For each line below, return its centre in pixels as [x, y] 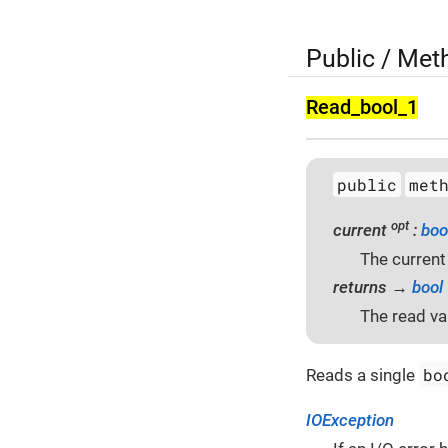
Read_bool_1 [362, 108]
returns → [372, 287]
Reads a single [362, 374]
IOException [350, 419]
